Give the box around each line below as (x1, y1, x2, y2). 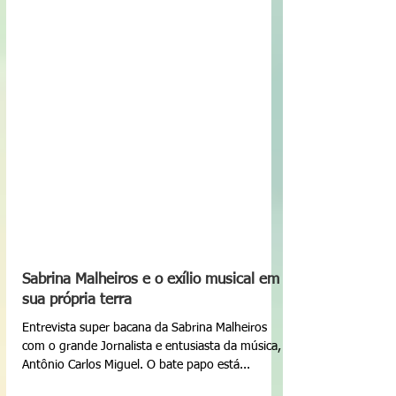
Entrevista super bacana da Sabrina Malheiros (22, 364, 267, 377)
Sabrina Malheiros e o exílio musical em (22, 315, 279, 330)
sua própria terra (22, 335, 132, 350)
